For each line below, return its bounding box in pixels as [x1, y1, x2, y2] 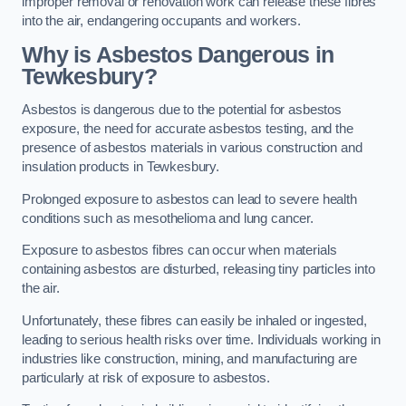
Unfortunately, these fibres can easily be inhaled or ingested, [22, 313, 367, 328]
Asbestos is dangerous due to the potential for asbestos [22, 102, 343, 118]
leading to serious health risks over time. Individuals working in [22, 332, 381, 347]
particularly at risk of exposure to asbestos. [22, 370, 270, 385]
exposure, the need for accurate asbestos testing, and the [22, 121, 353, 137]
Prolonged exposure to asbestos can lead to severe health [22, 191, 357, 207]
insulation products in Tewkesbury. [22, 159, 220, 175]
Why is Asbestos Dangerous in [22, 42, 334, 67]
